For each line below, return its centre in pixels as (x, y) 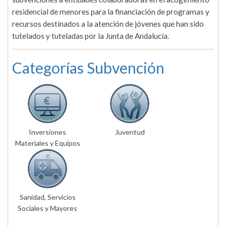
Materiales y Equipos (47, 143)
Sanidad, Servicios (47, 197)
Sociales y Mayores (47, 208)
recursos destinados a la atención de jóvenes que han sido (108, 24)
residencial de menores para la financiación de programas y (111, 12)
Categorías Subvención (88, 68)
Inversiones (47, 132)
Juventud (130, 132)
